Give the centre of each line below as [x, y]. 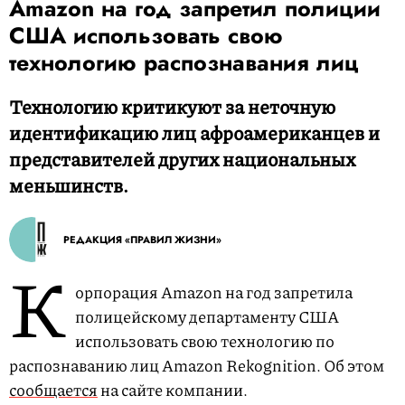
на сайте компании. [174, 390]
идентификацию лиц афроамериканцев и [194, 133]
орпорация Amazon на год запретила [214, 292]
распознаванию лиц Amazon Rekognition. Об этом [197, 365]
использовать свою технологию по [205, 341]
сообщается [53, 390]
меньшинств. [69, 185]
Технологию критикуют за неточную [172, 107]
